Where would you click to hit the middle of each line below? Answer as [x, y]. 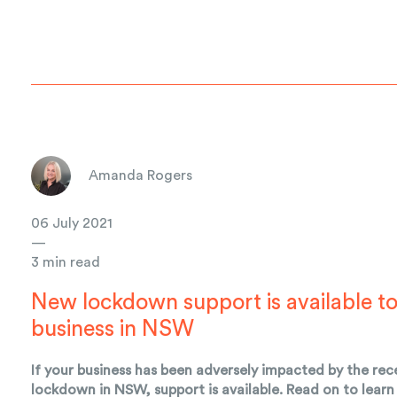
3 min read [66, 262]
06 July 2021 [72, 223]
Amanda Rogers [141, 176]
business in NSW [113, 329]
